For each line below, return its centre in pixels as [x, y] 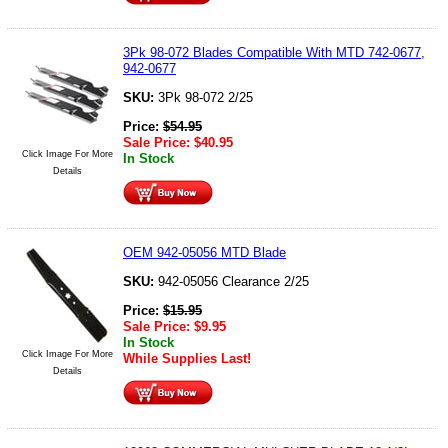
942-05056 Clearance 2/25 [233, 281]
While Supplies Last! [187, 358]
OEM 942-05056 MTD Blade [204, 252]
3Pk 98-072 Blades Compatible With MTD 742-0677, [274, 52]
